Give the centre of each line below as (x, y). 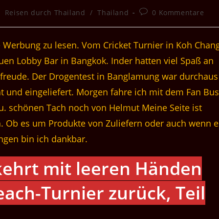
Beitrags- (155, 12)
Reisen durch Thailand (45, 13)
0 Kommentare (178, 13)
